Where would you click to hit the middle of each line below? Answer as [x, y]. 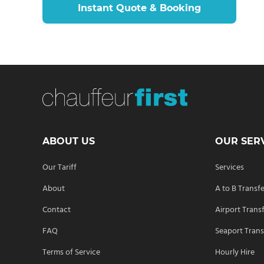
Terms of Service [71, 252]
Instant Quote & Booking [139, 8]
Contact [57, 210]
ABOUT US [69, 141]
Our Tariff [60, 167]
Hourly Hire [235, 252]
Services [230, 167]
